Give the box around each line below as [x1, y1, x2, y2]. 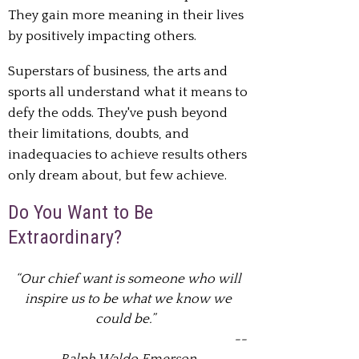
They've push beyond [97, 105, 228, 120]
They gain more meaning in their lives [8, 7, 244, 22]
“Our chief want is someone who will [15, 272, 241, 287]
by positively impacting [8, 28, 154, 43]
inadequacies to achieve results [8, 147, 207, 162]
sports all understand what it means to [8, 84, 248, 99]
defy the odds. [8, 105, 97, 120]
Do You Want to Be [8, 201, 153, 224]
